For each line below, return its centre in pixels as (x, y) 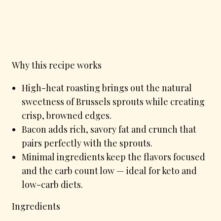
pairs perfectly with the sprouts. (87, 143)
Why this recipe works (57, 65)
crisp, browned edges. (67, 115)
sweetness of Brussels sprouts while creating (113, 101)
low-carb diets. (52, 184)
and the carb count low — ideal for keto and (109, 170)
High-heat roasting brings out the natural (107, 88)
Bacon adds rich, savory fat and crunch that (109, 129)
